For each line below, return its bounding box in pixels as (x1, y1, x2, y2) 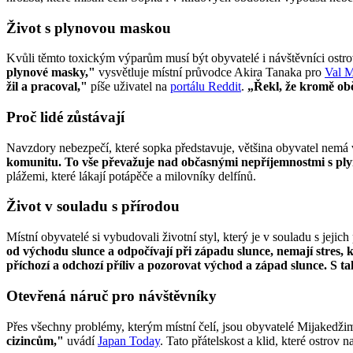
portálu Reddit (170, 80, 241, 94)
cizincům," (6, 333, 64, 347)
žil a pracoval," (6, 80, 87, 94)
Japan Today (98, 333, 160, 347)
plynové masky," (6, 65, 95, 80)
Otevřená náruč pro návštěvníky (6, 287, 217, 304)
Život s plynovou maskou (6, 19, 171, 36)
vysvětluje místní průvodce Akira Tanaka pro (95, 65, 325, 80)
